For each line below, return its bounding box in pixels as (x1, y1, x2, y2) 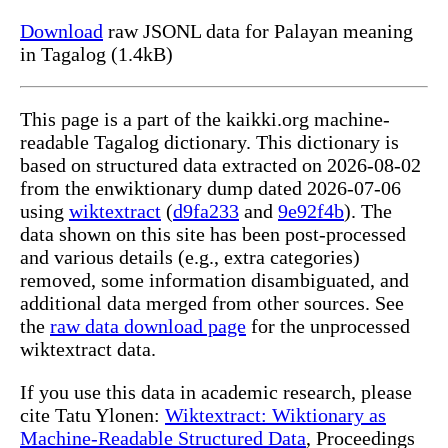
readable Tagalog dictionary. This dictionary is (20, 131, 399, 154)
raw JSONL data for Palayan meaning (103, 20, 413, 43)
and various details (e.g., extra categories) (20, 246, 360, 269)
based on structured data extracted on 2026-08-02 (20, 154, 421, 177)
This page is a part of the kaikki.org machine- (20, 108, 390, 131)
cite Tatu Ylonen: (20, 404, 165, 427)
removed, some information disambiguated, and (20, 269, 409, 292)
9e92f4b (278, 200, 344, 223)
